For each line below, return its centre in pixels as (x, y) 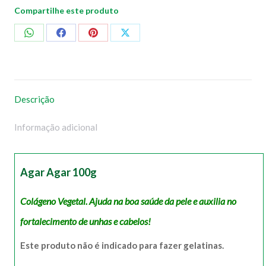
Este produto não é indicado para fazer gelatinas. (122, 245)
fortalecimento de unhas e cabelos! (85, 221)
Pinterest (111, 76)
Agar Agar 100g (58, 172)
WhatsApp (50, 76)
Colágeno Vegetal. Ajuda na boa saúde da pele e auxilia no (128, 201)
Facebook (81, 76)
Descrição (34, 99)
